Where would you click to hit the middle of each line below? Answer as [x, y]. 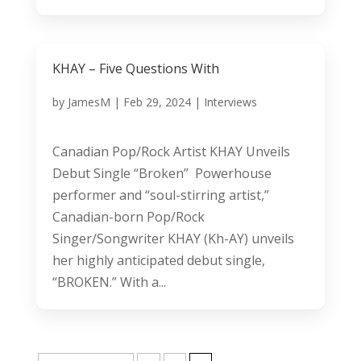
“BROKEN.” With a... [109, 282]
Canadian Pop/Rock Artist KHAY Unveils [171, 151]
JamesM [89, 102]
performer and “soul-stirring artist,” [160, 195]
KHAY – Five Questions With [135, 68]
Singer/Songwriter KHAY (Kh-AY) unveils [173, 238]
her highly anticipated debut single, [158, 260]
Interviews [230, 102]
